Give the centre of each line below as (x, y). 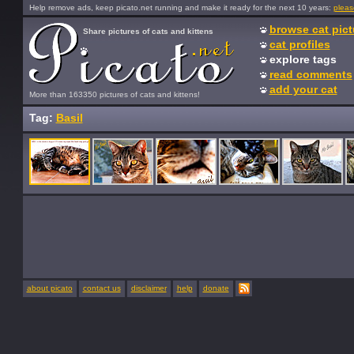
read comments (311, 74)
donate (216, 288)
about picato (49, 288)
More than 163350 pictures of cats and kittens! (114, 94)
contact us (102, 288)
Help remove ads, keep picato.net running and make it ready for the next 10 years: (181, 8)
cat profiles (299, 44)
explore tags (303, 59)
